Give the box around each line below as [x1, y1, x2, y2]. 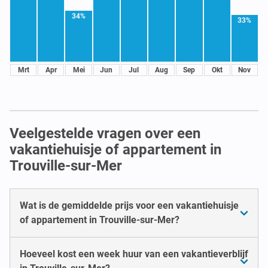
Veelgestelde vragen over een [10, 124, 200, 142]
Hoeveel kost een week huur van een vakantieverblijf [20, 248, 248, 260]
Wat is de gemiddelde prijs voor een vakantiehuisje [20, 199, 239, 211]
